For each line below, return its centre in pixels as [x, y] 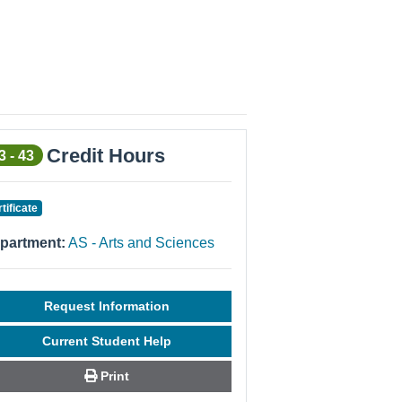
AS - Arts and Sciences [142, 242]
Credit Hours [106, 155]
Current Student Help [106, 341]
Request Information [106, 306]
